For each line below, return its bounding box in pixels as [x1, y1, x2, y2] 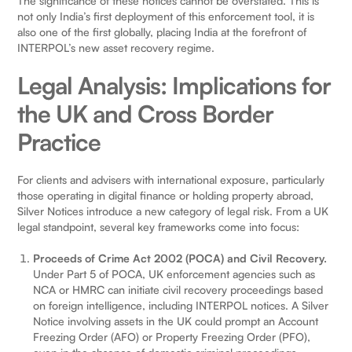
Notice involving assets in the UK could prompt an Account [33, 314, 319, 328]
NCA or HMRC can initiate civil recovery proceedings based [33, 283, 324, 297]
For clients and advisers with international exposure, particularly [17, 173, 325, 187]
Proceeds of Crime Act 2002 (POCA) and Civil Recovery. [33, 251, 328, 266]
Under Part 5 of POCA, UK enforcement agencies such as [33, 267, 316, 281]
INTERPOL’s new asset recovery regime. [17, 41, 215, 55]
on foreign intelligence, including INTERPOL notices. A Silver [33, 299, 329, 313]
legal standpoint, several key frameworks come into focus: [17, 220, 300, 234]
